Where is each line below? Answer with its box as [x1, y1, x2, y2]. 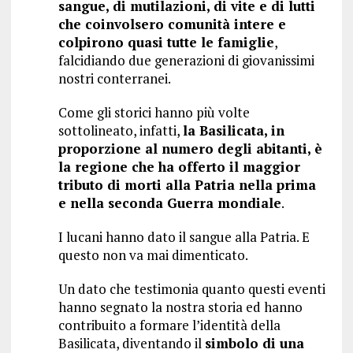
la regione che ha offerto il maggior [58, 158, 300, 176]
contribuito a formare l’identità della [58, 316, 281, 335]
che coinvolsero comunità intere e [58, 15, 286, 34]
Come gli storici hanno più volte [58, 103, 250, 122]
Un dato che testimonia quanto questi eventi [58, 280, 325, 299]
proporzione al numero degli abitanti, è [58, 139, 322, 158]
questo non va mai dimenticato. [58, 246, 248, 265]
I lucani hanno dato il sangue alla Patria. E [58, 228, 310, 247]
